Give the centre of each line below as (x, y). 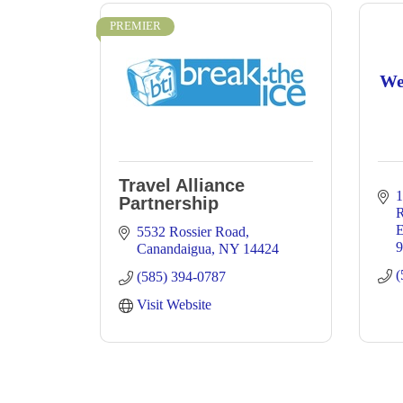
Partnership (169, 203)
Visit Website (174, 304)
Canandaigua (174, 249)
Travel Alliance (182, 185)
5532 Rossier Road (191, 232)
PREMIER (135, 26)
